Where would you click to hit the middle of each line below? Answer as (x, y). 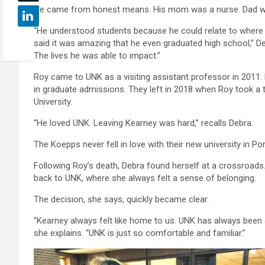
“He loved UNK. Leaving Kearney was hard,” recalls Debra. (143, 123)
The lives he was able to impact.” (97, 55)
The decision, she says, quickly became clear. (121, 199)
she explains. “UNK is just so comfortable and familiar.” (140, 233)
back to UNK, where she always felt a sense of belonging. (145, 178)
